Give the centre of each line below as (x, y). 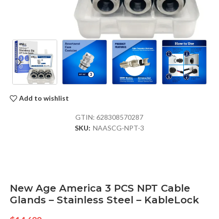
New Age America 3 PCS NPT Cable (100, 188)
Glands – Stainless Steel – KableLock (104, 200)
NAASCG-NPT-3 (118, 128)
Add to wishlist (44, 98)
